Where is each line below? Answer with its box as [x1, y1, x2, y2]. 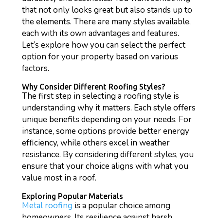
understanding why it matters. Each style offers [21, 102, 196, 113]
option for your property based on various [21, 51, 178, 62]
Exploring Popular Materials [21, 192, 123, 200]
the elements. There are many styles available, [21, 16, 191, 27]
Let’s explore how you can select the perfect [21, 39, 185, 51]
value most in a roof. [21, 172, 96, 183]
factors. [21, 63, 49, 74]
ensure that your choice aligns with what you [21, 161, 188, 172]
